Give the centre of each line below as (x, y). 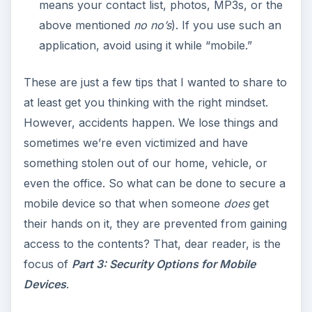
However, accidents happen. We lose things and (150, 123)
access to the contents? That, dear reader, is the (152, 244)
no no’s (152, 25)
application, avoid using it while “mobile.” (145, 46)
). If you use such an (226, 25)
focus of (47, 264)
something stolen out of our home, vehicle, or (145, 163)
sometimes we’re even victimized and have (135, 143)
